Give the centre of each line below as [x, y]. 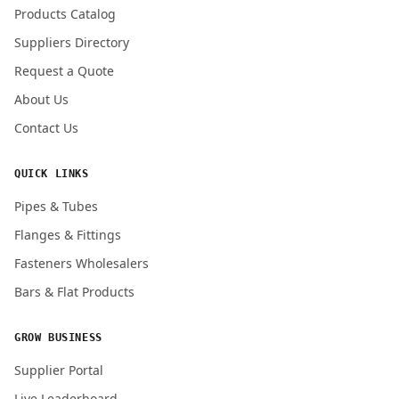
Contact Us [46, 127]
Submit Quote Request [193, 27]
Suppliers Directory [72, 42]
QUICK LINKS [52, 173]
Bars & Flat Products [74, 291]
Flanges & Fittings [68, 234]
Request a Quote [64, 70]
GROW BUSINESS [58, 337]
